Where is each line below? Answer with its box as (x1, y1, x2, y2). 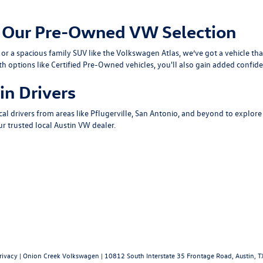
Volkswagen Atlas (116, 46, 179, 58)
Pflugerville (90, 107, 131, 119)
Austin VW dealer (54, 119, 114, 130)
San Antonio (135, 107, 178, 119)
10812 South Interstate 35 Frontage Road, (103, 250, 234, 260)
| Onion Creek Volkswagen (18, 250, 99, 260)
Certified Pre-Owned (51, 58, 124, 70)
